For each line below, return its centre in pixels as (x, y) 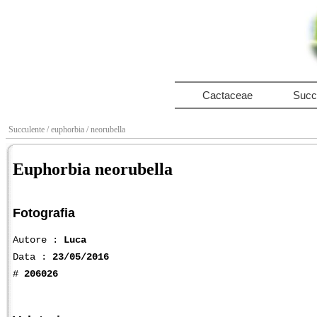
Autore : (38, 240)
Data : (33, 257)
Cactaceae (227, 95)
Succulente (28, 129)
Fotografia (44, 213)
